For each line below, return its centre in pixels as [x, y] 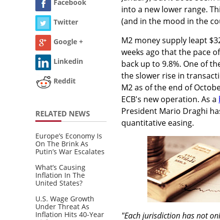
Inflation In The [60, 175]
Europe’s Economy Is [69, 136]
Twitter [66, 22]
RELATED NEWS [63, 113]
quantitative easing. [158, 123]
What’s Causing [60, 167]
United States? [59, 183]
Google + [68, 42]
